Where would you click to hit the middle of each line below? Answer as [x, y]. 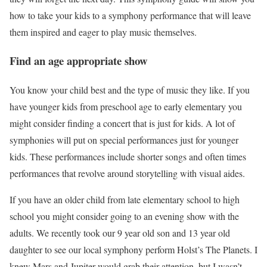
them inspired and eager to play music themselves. [105, 32]
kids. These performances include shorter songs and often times [128, 157]
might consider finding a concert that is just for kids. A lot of [122, 123]
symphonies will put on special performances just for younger [124, 140]
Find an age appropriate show [79, 61]
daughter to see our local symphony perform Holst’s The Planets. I [133, 250]
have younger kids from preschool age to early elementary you [126, 107]
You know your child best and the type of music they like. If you [130, 90]
